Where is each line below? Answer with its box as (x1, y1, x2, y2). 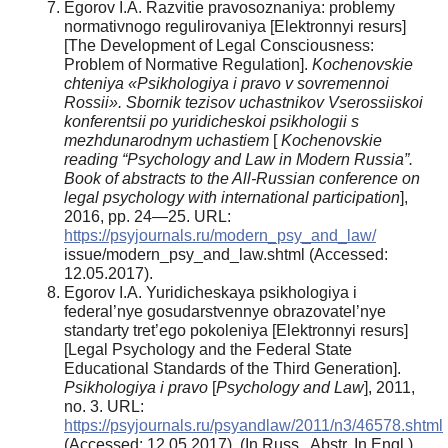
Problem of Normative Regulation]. (64, 55, 312, 73)
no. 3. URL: (64, 397, 144, 415)
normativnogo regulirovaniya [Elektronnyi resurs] (64, 17, 406, 35)
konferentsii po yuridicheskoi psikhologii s (64, 112, 359, 130)
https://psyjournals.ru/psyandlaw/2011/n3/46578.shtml (64, 416, 443, 434)
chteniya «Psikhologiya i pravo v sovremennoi (64, 74, 389, 92)
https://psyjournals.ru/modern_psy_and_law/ (64, 226, 376, 244)
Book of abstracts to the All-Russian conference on (64, 169, 420, 187)
